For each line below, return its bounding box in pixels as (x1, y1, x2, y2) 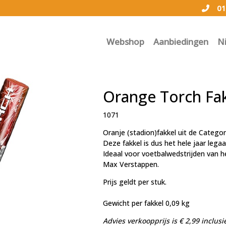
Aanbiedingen (153, 36, 208, 47)
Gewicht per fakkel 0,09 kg (102, 198, 190, 208)
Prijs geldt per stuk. (102, 177, 166, 187)
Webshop (106, 36, 144, 47)
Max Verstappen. (102, 159, 159, 169)
